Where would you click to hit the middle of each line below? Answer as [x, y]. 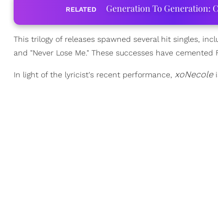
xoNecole [194, 74]
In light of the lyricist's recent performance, [94, 75]
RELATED [81, 9]
